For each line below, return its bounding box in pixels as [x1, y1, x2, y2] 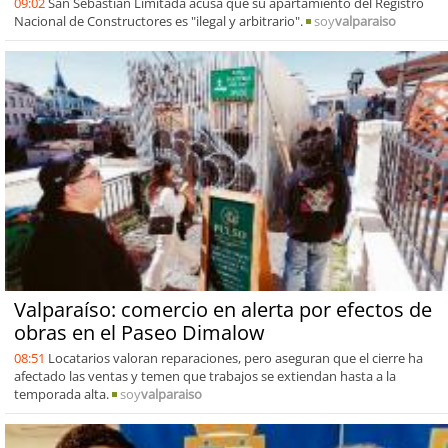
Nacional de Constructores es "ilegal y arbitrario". [13, 11, 306, 30]
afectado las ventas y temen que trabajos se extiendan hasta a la [13, 366, 396, 385]
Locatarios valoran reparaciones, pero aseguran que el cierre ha [47, 348, 423, 367]
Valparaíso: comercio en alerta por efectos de [13, 295, 432, 323]
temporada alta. [13, 384, 112, 403]
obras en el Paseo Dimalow [13, 318, 265, 346]
